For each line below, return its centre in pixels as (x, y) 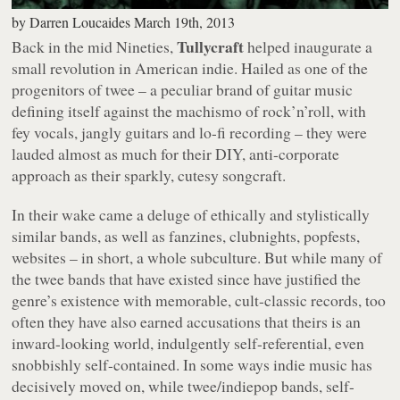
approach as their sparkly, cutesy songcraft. (149, 175)
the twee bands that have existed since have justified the (187, 278)
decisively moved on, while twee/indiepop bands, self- (183, 385)
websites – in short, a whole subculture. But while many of (197, 257)
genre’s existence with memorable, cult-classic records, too (199, 300)
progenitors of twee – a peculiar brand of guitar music (183, 89)
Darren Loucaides (80, 21)
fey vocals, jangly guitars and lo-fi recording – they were (190, 132)
